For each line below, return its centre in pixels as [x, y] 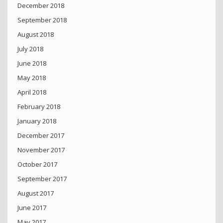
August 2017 [36, 193]
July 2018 [30, 49]
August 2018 [36, 35]
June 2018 [32, 63]
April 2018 [32, 92]
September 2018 [42, 20]
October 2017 [37, 165]
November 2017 [41, 150]
